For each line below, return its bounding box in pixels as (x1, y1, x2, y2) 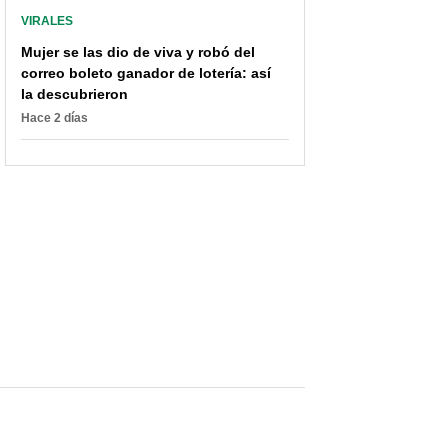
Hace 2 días (21, 110, 88, 125)
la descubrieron (21, 85, 128, 102)
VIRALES (21, 13, 73, 28)
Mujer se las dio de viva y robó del (21, 43, 255, 60)
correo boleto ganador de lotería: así (21, 64, 271, 81)
